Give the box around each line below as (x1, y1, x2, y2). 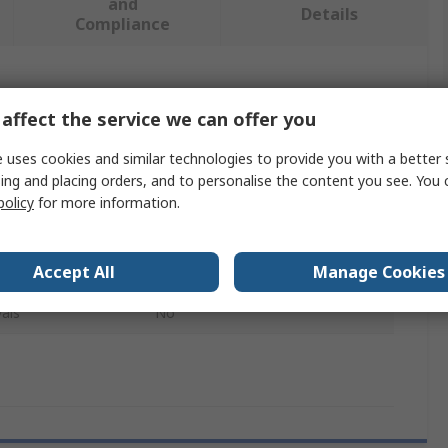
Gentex (155, 180, 202, 200)
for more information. (34, 192, 180, 212)
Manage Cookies (313, 260, 445, 283)
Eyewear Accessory (155, 262, 280, 282)
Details (301, 3, 359, 26)
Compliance (75, 13, 171, 36)
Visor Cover (155, 221, 229, 241)
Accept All (33, 260, 115, 283)
